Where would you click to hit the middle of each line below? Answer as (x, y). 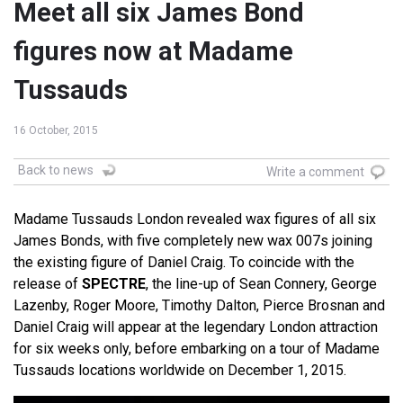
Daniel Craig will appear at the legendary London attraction (196, 327)
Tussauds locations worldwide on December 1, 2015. (180, 371)
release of (48, 284)
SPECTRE (114, 284)
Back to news (56, 170)
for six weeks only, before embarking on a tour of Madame (197, 349)
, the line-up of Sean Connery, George (261, 284)
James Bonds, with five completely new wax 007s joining (193, 241)
